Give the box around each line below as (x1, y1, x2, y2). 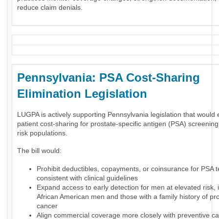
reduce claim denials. (17, 3, 83, 12)
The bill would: (17, 147, 62, 155)
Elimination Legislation (17, 87, 147, 101)
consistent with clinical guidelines (37, 174, 138, 182)
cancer (37, 202, 58, 210)
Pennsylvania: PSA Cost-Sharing (17, 71, 200, 85)
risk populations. (17, 129, 67, 137)
